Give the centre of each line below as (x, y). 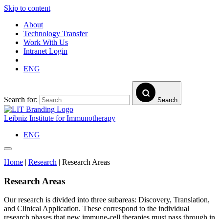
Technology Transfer (55, 33)
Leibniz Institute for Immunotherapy (60, 118)
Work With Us (46, 42)
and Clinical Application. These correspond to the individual (97, 209)
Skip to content (27, 8)
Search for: (22, 99)
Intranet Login (45, 51)
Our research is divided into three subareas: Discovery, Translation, (107, 200)
